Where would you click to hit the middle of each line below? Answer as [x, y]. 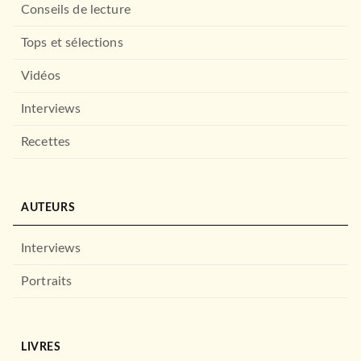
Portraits [47, 281]
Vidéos [41, 75]
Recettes [46, 141]
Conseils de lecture [76, 9]
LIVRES [41, 347]
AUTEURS [48, 207]
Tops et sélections [72, 42]
